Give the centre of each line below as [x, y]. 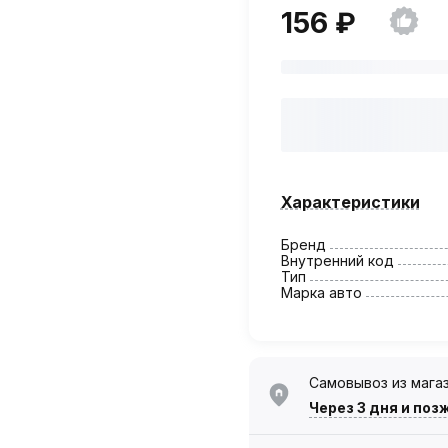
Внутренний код [337, 260]
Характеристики [350, 201]
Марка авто [321, 292]
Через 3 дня [353, 407]
